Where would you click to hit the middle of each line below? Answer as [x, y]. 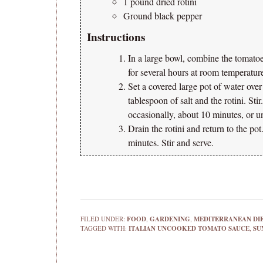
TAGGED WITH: [104, 228]
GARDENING [170, 219]
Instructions [116, 37]
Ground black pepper [163, 16]
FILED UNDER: [104, 219]
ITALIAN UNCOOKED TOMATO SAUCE [189, 228]
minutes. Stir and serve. [171, 142]
